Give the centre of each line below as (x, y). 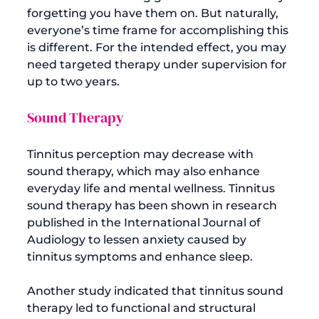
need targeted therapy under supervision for (158, 64)
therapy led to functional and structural (143, 308)
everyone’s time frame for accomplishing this (159, 30)
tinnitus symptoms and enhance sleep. (140, 256)
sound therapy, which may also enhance (145, 171)
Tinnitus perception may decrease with (142, 154)
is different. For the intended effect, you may (158, 47)
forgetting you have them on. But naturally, (154, 13)
